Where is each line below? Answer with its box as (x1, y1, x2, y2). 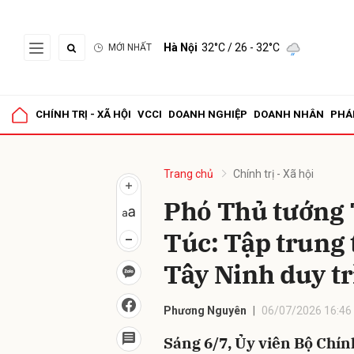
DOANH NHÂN (254, 108, 324, 120)
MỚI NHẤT (108, 42, 152, 53)
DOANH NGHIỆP (168, 108, 247, 120)
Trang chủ (164, 168, 213, 180)
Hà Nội (164, 41, 198, 54)
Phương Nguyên (164, 304, 247, 317)
